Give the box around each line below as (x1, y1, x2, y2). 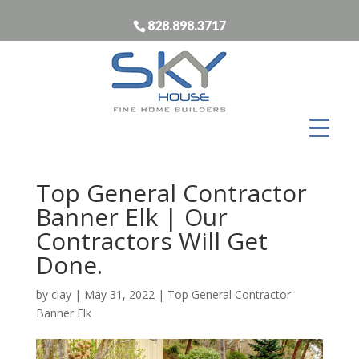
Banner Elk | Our (35, 200, 228, 233)
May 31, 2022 (83, 286, 155, 302)
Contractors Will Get (35, 224, 268, 257)
